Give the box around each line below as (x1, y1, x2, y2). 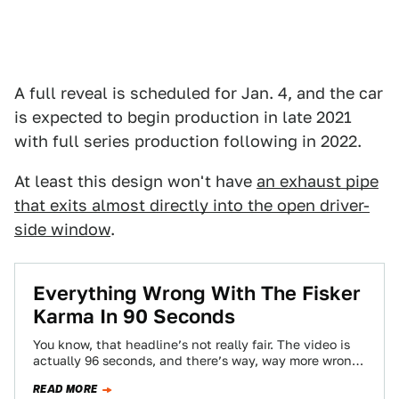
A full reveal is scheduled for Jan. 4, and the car (14, 83, 383, 102)
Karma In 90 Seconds (33, 304, 235, 328)
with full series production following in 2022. (14, 131, 362, 151)
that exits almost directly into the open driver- (14, 195, 370, 215)
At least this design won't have (14, 171, 256, 191)
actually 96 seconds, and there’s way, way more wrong (33, 353, 360, 368)
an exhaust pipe (256, 171, 379, 191)
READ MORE (33, 380, 98, 397)
